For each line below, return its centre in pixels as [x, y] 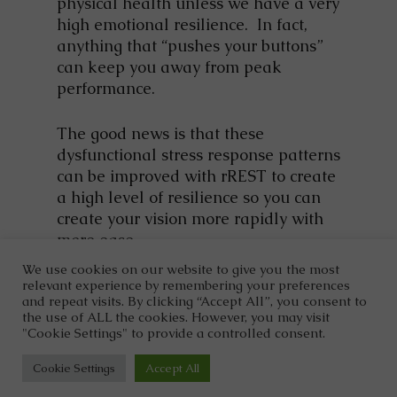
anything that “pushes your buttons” [190, 46]
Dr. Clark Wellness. [111, 345]
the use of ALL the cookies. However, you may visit [176, 317]
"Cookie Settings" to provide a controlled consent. [174, 333]
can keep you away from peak [169, 67]
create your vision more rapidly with [190, 219]
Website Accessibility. [241, 366]
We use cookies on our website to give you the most [181, 269]
